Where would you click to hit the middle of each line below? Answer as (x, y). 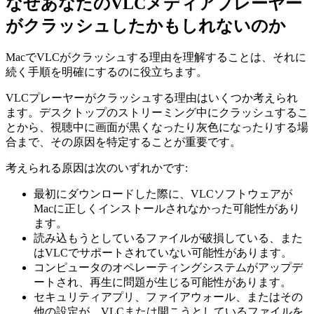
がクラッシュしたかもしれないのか (146, 26)
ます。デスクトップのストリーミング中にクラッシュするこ (157, 113)
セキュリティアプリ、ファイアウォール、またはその (168, 297)
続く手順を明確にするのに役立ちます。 (107, 72)
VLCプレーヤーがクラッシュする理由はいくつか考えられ (152, 98)
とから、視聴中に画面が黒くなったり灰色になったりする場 (157, 128)
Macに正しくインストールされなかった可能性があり (167, 209)
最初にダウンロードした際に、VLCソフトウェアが (163, 194)
